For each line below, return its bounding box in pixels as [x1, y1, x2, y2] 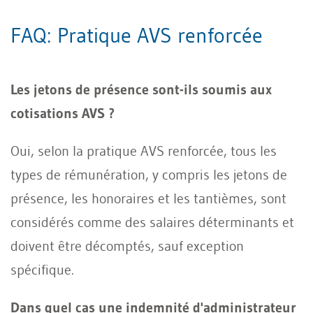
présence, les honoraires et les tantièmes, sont [10, 189, 286, 207]
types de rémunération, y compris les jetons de [10, 166, 287, 183]
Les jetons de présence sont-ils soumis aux [10, 80, 272, 98]
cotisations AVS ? [10, 104, 115, 122]
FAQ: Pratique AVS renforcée [10, 22, 263, 48]
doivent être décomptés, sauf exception [10, 237, 244, 254]
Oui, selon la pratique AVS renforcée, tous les [10, 142, 277, 159]
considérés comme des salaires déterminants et [10, 213, 294, 231]
